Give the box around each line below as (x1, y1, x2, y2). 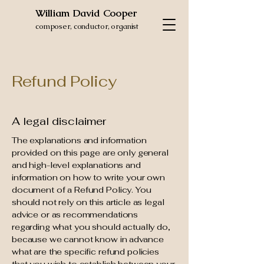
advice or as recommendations (12, 209, 138, 220)
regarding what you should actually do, (12, 222, 170, 232)
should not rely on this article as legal (12, 197, 164, 207)
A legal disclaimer (12, 114, 106, 128)
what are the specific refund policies (12, 246, 159, 257)
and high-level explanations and (12, 160, 141, 170)
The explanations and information (12, 135, 147, 146)
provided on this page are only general (12, 147, 169, 158)
